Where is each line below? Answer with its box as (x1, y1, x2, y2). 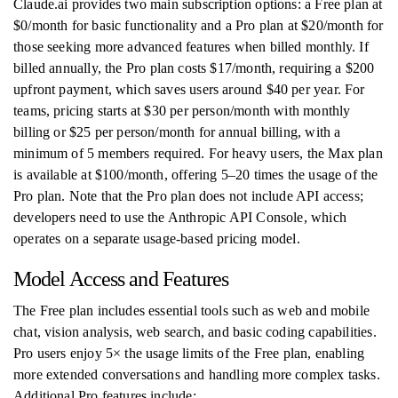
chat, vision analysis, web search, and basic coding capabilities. (13, 324, 377, 339)
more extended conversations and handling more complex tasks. (13, 367, 380, 382)
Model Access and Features (13, 267, 229, 291)
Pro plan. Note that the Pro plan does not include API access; (13, 188, 363, 203)
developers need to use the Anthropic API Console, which (13, 210, 346, 225)
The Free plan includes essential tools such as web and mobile (13, 303, 370, 318)
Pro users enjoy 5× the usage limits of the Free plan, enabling (13, 346, 365, 361)
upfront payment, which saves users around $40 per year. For (13, 82, 365, 97)
